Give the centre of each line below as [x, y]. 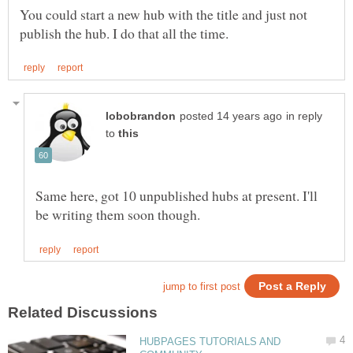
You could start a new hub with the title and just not [163, 14]
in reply [304, 116]
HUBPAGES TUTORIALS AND [210, 341]
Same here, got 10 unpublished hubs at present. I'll [176, 195]
